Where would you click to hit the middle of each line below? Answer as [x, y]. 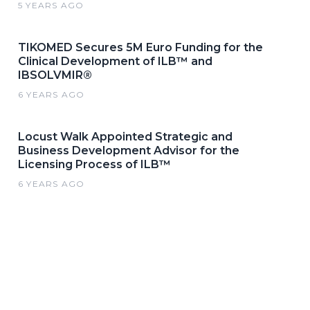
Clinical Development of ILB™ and [115, 61]
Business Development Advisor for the [129, 150]
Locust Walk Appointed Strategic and [125, 136]
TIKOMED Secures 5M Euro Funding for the [140, 47]
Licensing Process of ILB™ [94, 164]
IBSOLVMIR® [55, 75]
